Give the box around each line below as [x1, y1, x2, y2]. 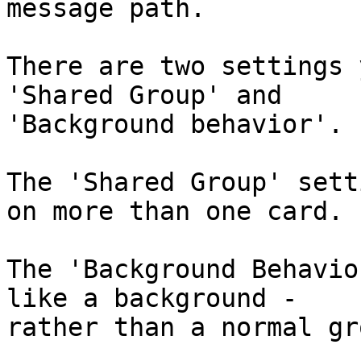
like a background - [6, 284, 313, 313]
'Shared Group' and [6, 81, 297, 110]
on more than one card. [6, 197, 343, 226]
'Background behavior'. [6, 110, 343, 139]
